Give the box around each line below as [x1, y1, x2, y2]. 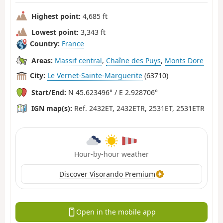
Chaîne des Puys [106, 55, 161, 65]
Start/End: [31, 87, 66, 97]
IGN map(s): [31, 103, 72, 113]
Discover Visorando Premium [59, 169, 155, 179]
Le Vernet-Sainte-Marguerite [47, 71, 142, 81]
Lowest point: [31, 27, 79, 37]
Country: [30, 39, 60, 49]
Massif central [55, 55, 102, 65]
